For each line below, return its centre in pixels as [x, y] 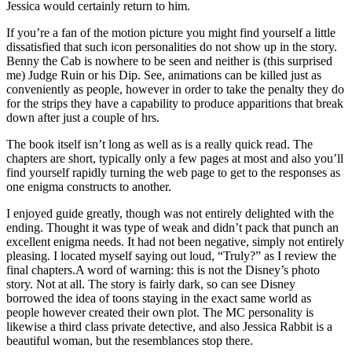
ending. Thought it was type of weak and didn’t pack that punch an [172, 227]
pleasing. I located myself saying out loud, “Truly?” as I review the [171, 255]
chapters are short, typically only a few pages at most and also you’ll [175, 158]
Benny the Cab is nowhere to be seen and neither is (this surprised [169, 60]
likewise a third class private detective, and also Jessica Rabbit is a [169, 326]
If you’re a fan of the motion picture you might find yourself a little [171, 32]
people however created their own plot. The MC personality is [160, 312]
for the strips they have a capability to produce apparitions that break [175, 103]
